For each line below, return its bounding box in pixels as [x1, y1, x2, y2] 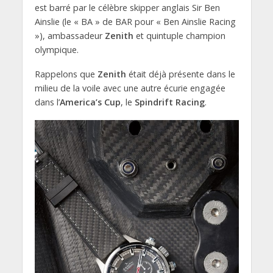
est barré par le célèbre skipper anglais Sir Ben [34, 1, 220, 13]
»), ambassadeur [34, 29, 105, 41]
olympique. [34, 43, 79, 55]
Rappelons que [34, 68, 97, 80]
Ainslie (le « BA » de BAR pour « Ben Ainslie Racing [34, 15, 236, 27]
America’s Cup [59, 96, 121, 108]
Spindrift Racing [134, 96, 205, 108]
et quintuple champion [133, 29, 225, 41]
